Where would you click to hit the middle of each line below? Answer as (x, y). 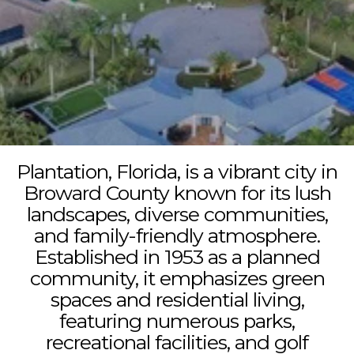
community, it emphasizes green (177, 278)
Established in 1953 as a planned (177, 257)
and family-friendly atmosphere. (177, 235)
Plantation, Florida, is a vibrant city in (177, 171)
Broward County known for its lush (177, 193)
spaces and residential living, (177, 299)
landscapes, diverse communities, (177, 214)
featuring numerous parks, (177, 321)
